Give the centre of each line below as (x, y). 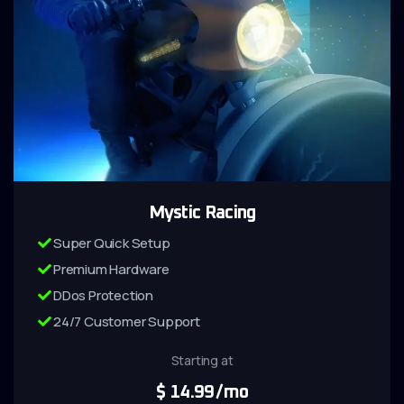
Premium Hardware (111, 269)
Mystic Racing (202, 213)
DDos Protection (103, 295)
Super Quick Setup (112, 243)
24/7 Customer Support (127, 321)
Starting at (202, 360)
